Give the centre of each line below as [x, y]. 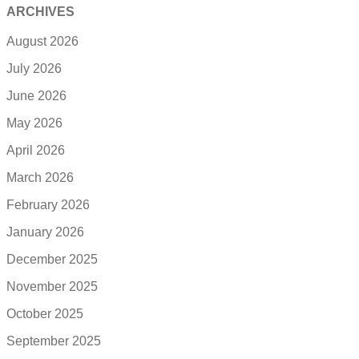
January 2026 [45, 232]
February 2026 [48, 205]
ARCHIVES [40, 11]
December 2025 [52, 260]
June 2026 [36, 96]
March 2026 [40, 178]
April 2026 [36, 151]
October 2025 [45, 314]
